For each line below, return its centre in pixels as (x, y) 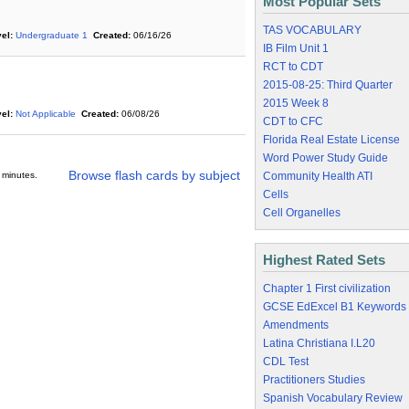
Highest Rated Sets (324, 260)
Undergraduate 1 (52, 35)
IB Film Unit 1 (296, 48)
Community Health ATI (318, 176)
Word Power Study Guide (325, 158)
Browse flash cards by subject (154, 175)
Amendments (296, 325)
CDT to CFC (293, 121)
